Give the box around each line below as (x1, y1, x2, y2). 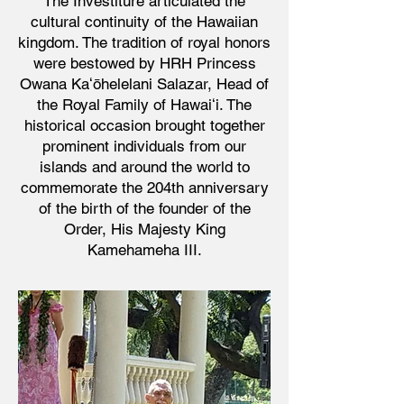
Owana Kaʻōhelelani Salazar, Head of (20, 75, 269, 93)
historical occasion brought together (23, 116, 265, 134)
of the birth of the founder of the (38, 199, 251, 217)
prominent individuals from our (42, 137, 246, 155)
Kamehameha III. (87, 241, 202, 259)
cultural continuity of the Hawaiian (31, 13, 258, 31)
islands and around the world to (39, 158, 250, 176)
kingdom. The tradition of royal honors (18, 33, 271, 51)
